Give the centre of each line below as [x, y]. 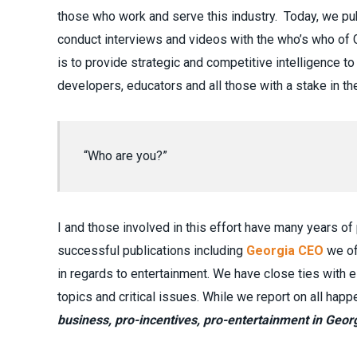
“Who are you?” [125, 156]
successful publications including [152, 250]
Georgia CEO [285, 250]
